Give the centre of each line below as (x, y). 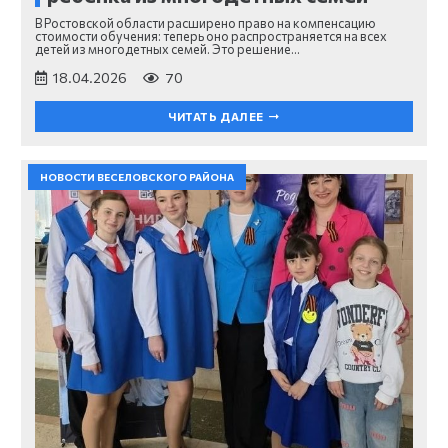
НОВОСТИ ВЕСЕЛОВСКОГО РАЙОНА (137, 177)
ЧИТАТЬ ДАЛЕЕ (216, 117)
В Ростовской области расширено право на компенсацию (205, 22)
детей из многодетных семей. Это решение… (167, 48)
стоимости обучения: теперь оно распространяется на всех (211, 35)
